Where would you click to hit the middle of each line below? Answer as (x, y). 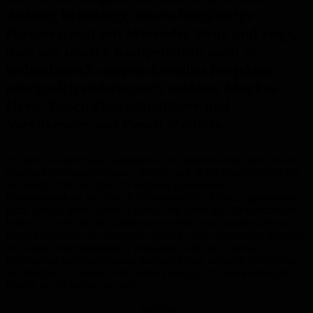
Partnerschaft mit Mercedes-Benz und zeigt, (151, 34)
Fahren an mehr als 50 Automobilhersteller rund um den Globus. (147, 223)
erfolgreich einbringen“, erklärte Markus (142, 88)
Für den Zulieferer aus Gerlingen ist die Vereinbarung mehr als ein (151, 160)
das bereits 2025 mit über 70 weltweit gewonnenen (118, 185)
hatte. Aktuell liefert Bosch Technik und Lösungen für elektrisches (151, 210)
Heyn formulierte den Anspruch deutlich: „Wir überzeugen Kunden (154, 235)
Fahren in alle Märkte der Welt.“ (77, 286)
